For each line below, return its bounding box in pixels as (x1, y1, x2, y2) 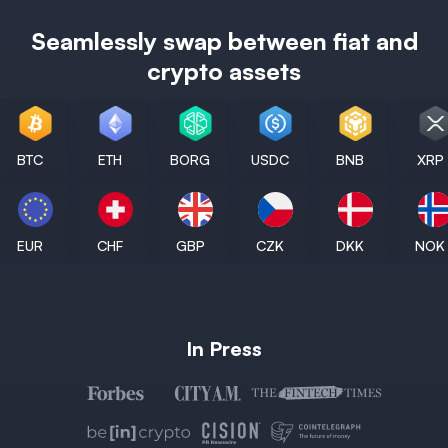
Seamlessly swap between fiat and (30, 26, 418, 57)
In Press (186, 336, 262, 362)
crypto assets (147, 56, 301, 87)
